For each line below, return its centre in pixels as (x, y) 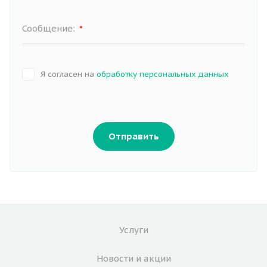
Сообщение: (50, 28)
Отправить (133, 136)
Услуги (133, 229)
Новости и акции (133, 258)
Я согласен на (69, 74)
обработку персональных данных (163, 74)
